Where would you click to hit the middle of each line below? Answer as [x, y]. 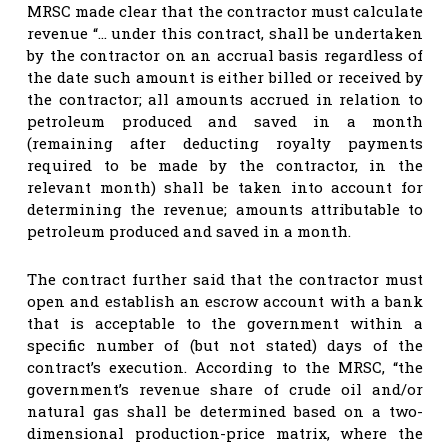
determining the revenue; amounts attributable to [225, 208]
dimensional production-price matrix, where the [225, 432]
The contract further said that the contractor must [225, 278]
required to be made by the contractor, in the [225, 164]
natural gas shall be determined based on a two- [225, 410]
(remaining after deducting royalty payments [225, 142]
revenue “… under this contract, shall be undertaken [225, 32]
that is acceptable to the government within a [225, 322]
